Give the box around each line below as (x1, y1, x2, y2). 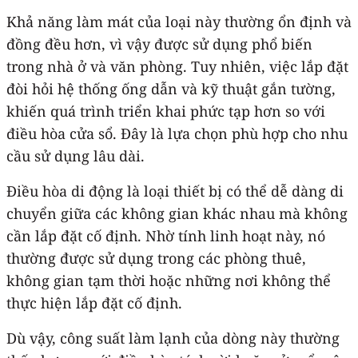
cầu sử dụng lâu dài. (6, 145, 145, 165)
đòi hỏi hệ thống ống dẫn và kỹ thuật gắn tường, (6, 78, 336, 98)
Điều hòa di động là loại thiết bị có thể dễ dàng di (6, 181, 344, 201)
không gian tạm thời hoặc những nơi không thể (6, 270, 331, 290)
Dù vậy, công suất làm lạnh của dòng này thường (6, 328, 340, 348)
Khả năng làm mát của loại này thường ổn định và (6, 11, 352, 31)
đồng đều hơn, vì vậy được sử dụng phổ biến (6, 34, 312, 54)
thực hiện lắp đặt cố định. (6, 292, 182, 312)
